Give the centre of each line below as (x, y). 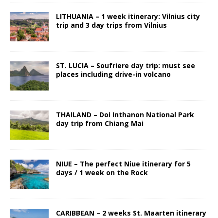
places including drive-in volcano (113, 74)
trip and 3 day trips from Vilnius (111, 25)
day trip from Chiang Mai (100, 123)
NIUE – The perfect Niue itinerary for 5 (123, 164)
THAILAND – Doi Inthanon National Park (125, 115)
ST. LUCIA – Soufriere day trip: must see (126, 65)
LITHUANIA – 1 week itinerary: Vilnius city (128, 16)
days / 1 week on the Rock (102, 173)
